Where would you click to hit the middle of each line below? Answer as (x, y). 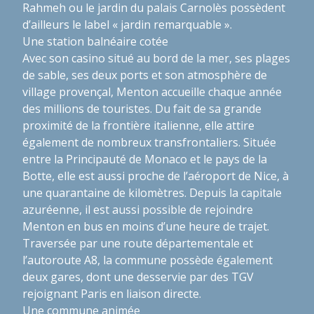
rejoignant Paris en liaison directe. (113, 293)
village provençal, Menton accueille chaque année (152, 91)
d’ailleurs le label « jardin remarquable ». (127, 24)
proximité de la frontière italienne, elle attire (138, 125)
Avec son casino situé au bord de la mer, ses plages (156, 58)
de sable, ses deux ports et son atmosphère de (145, 75)
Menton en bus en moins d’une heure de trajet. (146, 226)
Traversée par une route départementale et (138, 243)
